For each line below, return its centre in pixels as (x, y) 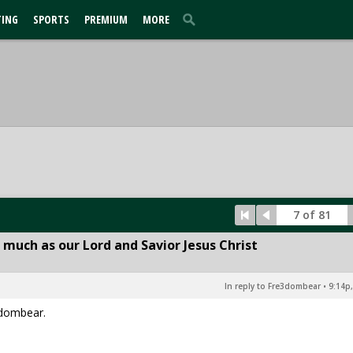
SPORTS (51, 19)
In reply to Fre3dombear (273, 286)
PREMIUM (106, 19)
